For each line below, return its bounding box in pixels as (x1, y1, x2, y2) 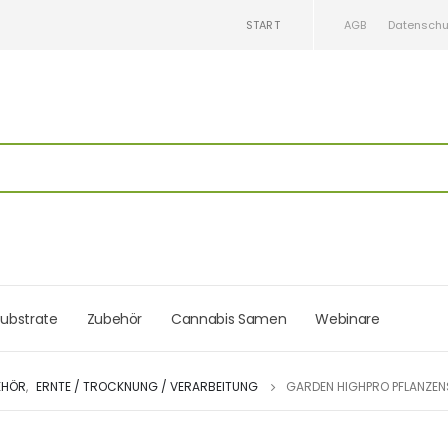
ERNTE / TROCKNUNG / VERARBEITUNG (36, 378, 258, 396)
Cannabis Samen (171, 308, 287, 329)
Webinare (315, 308, 380, 329)
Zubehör (86, 308, 143, 329)
